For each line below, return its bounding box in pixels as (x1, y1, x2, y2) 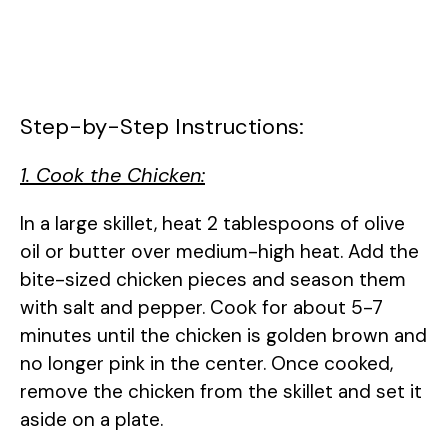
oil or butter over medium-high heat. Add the (20, 238, 419, 264)
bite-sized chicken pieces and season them (20, 266, 406, 292)
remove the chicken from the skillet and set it (20, 378, 422, 404)
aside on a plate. (20, 406, 163, 432)
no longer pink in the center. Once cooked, (20, 350, 393, 376)
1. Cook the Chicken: (20, 161, 205, 188)
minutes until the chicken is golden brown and (20, 322, 427, 348)
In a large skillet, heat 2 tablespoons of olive (20, 210, 405, 236)
